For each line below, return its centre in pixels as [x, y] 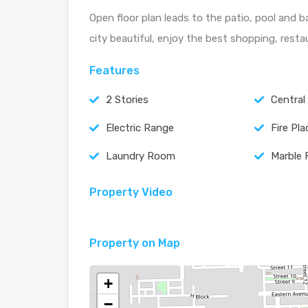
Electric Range [140, 128]
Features [114, 71]
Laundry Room [141, 156]
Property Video [131, 192]
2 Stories [127, 100]
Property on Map [135, 243]
